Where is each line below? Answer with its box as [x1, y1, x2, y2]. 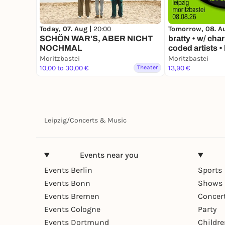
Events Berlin [44, 165, 92, 175]
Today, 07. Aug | [40, 25, 93, 34]
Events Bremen [44, 191, 99, 201]
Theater [137, 64, 158, 71]
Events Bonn [44, 178, 90, 188]
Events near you [79, 150, 139, 160]
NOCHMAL [40, 44, 82, 53]
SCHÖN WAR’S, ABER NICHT [40, 34, 153, 43]
